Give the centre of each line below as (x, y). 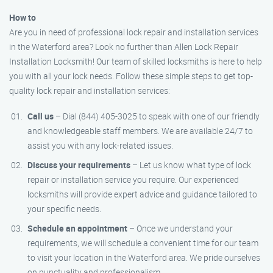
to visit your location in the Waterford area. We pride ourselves (144, 257)
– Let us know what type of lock (191, 165)
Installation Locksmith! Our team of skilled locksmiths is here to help (136, 61)
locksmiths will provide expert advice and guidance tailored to (142, 194)
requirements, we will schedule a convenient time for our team (143, 243)
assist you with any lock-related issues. (100, 145)
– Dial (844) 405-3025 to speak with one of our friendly (157, 116)
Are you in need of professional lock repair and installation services (134, 32)
